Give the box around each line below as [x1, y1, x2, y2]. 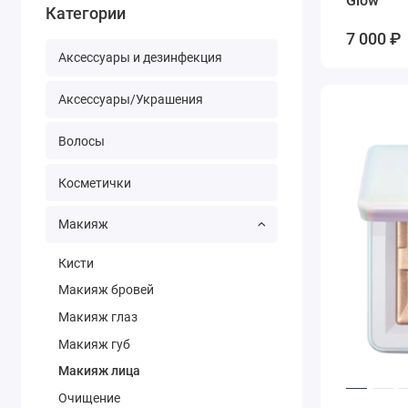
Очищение [57, 391, 120, 406]
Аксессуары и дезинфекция [57, 50, 222, 66]
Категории [46, 3, 127, 23]
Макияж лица [57, 363, 140, 379]
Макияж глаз [57, 309, 138, 324]
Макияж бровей [57, 282, 154, 298]
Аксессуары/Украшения [57, 92, 203, 107]
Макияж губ [57, 336, 130, 352]
